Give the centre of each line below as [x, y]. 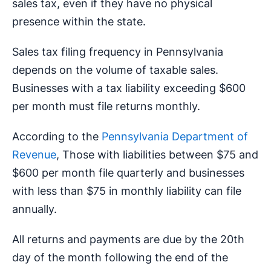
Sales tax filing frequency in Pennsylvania [118, 52]
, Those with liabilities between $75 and [157, 155]
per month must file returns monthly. [106, 106]
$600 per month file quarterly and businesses [128, 173]
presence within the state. [79, 22]
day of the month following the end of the [120, 258]
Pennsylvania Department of [175, 137]
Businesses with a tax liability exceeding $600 [129, 88]
